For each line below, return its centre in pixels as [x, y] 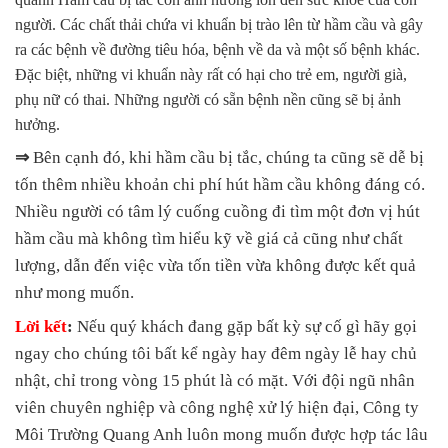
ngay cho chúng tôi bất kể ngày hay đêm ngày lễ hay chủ [216, 354]
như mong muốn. [74, 293]
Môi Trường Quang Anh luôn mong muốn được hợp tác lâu [221, 435]
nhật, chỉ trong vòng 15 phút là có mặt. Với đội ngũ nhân [215, 381]
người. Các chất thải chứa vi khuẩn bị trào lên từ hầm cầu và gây [219, 25]
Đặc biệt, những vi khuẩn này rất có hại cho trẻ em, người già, [211, 75]
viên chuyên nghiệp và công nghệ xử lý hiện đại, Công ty [217, 408]
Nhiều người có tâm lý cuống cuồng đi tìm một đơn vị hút [217, 212]
